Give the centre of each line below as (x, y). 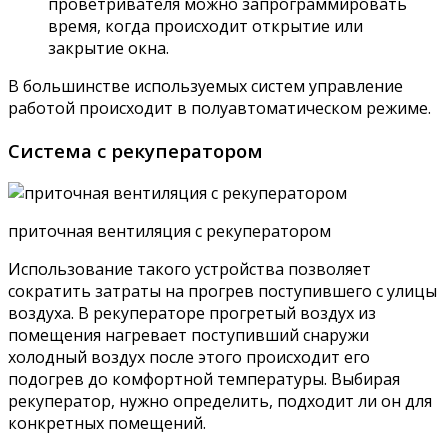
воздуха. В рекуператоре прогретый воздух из (192, 312)
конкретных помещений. (107, 422)
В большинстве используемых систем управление (205, 86)
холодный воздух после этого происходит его (189, 356)
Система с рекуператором (135, 150)
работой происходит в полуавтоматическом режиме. (219, 108)
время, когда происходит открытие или (205, 26)
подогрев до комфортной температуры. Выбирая (204, 378)
